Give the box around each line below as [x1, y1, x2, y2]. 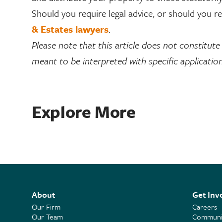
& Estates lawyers [32, 22, 109, 36]
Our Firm [32, 201, 60, 212]
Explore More [32, 100, 136, 123]
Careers [192, 201, 217, 212]
